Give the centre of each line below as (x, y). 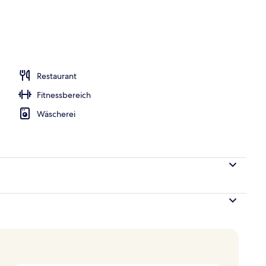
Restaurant (57, 76)
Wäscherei (56, 114)
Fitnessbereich (64, 95)
